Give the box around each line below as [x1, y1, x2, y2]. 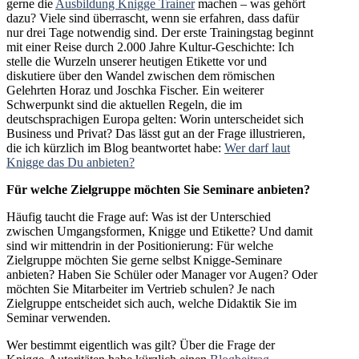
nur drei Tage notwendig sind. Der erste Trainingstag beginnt [6, 25, 313, 39]
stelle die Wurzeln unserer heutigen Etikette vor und [6, 54, 267, 68]
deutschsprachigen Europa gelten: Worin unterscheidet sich [6, 111, 304, 126]
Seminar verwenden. [6, 310, 111, 325]
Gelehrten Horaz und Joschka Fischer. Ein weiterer [6, 83, 264, 97]
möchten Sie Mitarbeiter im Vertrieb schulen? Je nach [6, 281, 275, 296]
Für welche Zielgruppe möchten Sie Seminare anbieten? [6, 182, 310, 196]
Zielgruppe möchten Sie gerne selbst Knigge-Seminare [6, 252, 282, 267]
